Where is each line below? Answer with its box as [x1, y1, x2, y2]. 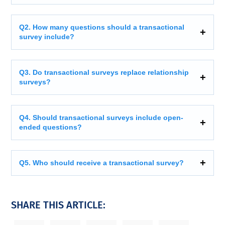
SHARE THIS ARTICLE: [11, 198, 106, 211]
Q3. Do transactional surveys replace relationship [19, 68, 189, 76]
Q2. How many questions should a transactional [19, 23, 185, 31]
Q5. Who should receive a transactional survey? [19, 158, 184, 167]
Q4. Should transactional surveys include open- [19, 113, 184, 122]
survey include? [19, 32, 75, 41]
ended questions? [19, 123, 82, 131]
